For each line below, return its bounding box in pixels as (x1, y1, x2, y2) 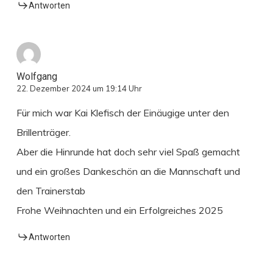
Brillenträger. (16, 126, 71, 138)
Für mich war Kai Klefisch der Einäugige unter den (16, 106, 229, 119)
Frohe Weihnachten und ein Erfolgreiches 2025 (16, 204, 223, 216)
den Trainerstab (16, 184, 85, 197)
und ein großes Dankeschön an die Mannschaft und (16, 165, 240, 177)
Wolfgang (16, 70, 57, 82)
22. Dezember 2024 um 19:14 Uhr (16, 83, 142, 93)
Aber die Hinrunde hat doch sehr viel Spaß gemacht (16, 145, 240, 158)
